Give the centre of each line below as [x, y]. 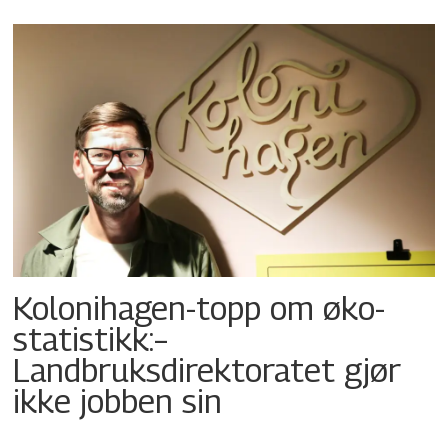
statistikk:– [91, 338]
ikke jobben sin [118, 400]
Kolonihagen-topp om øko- [199, 307]
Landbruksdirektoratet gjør [207, 369]
